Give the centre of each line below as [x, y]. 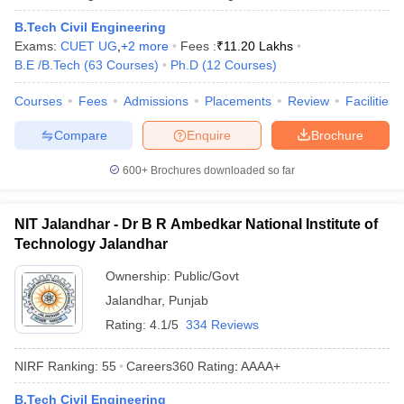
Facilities [370, 101]
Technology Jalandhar [91, 244]
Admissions [156, 101]
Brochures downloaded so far [221, 170]
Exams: [37, 46]
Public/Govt [207, 276]
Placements [238, 101]
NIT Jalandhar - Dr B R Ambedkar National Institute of [196, 224]
